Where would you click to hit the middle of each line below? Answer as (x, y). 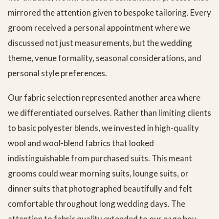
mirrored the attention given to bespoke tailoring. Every (109, 13)
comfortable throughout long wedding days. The (97, 204)
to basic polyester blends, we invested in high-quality (103, 128)
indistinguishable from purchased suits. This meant (100, 158)
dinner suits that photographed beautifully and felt (100, 189)
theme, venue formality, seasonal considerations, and (105, 58)
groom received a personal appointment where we (99, 28)
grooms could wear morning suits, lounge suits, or (98, 174)
